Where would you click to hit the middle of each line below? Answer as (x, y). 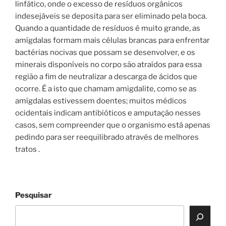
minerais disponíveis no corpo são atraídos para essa (108, 64)
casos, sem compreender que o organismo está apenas (113, 125)
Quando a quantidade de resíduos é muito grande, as (108, 28)
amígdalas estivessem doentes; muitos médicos (101, 101)
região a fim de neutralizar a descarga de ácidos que (106, 76)
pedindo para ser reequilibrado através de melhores (107, 137)
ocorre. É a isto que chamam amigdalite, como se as (106, 89)
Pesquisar (34, 195)
